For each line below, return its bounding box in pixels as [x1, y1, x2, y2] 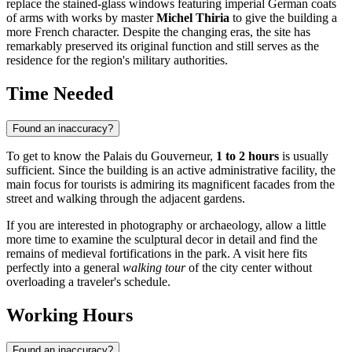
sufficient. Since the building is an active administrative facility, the [6, 163, 335, 178]
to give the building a [229, 11, 337, 25]
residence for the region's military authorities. [6, 53, 228, 68]
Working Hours [6, 305, 133, 326]
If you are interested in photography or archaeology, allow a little [6, 218, 326, 233]
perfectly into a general [6, 261, 123, 275]
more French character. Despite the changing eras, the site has [6, 25, 310, 39]
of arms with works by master [6, 11, 156, 25]
